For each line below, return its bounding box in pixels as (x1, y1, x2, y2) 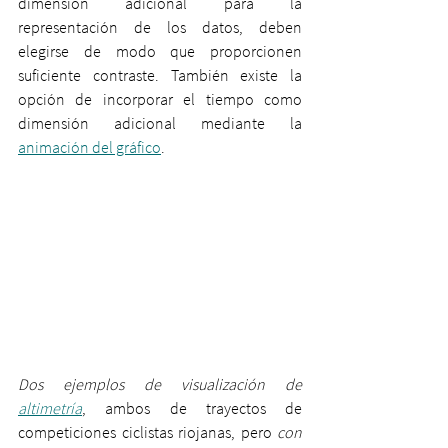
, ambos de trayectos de (82, 397, 302, 418)
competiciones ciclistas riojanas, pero (18, 421, 272, 442)
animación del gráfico (18, 137, 161, 157)
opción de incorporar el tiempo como (18, 89, 302, 109)
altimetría (18, 397, 82, 418)
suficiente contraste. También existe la (18, 65, 302, 85)
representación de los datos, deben (18, 17, 302, 37)
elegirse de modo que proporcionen (18, 41, 302, 61)
